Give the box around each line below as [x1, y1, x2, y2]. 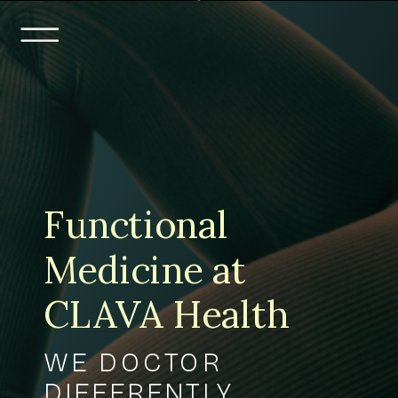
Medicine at [44, 246, 247, 294]
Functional [44, 201, 228, 249]
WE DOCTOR [44, 346, 223, 379]
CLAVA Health [44, 291, 289, 338]
